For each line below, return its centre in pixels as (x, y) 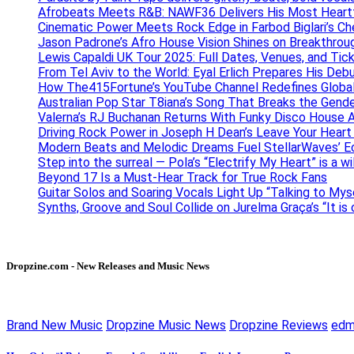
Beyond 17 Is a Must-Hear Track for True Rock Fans (183, 177)
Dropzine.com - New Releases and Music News (108, 265)
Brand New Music (55, 326)
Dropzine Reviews (279, 326)
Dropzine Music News (166, 326)
